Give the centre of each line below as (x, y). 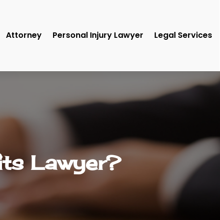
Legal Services (183, 35)
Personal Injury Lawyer (98, 35)
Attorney (24, 35)
